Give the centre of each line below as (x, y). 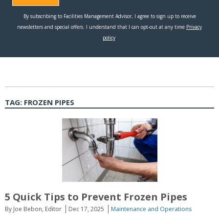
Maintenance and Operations (151, 209)
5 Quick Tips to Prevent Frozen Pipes (96, 197)
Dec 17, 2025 (86, 209)
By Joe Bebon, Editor (33, 209)
